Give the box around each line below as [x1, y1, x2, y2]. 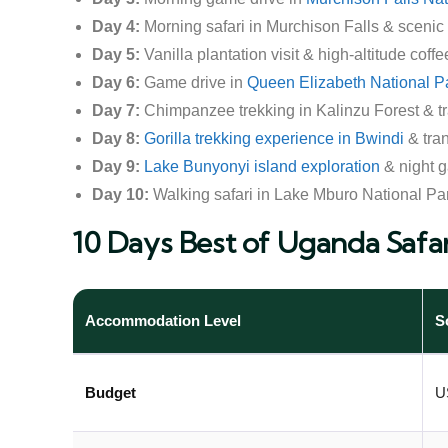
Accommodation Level [85, 312, 241, 329]
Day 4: [92, 18, 140, 35]
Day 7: [92, 102, 140, 119]
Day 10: [92, 186, 149, 203]
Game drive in [140, 74, 247, 91]
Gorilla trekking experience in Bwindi [144, 130, 404, 147]
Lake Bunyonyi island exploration [144, 158, 380, 175]
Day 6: [92, 74, 140, 91]
